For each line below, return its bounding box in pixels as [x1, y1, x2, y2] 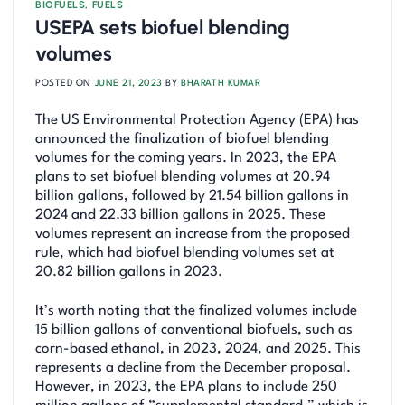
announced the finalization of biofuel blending [35, 131, 329, 146]
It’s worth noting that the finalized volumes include [35, 303, 357, 318]
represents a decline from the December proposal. [35, 360, 351, 375]
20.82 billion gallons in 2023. [35, 264, 222, 279]
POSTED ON [35, 78, 95, 88]
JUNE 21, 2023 [94, 78, 163, 88]
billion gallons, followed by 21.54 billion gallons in [35, 188, 349, 203]
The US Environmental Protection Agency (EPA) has [35, 112, 359, 127]
